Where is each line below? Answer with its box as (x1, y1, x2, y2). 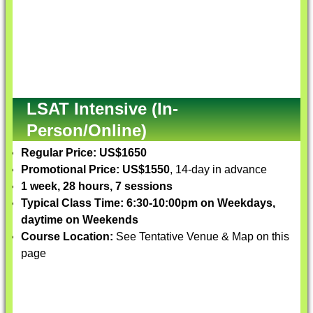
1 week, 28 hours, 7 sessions (21, 180, 173, 192)
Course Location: (21, 231, 113, 242)
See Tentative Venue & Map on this (113, 231, 289, 242)
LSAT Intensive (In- (27, 99, 178, 118)
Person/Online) (27, 121, 147, 140)
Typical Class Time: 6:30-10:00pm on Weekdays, (21, 197, 275, 209)
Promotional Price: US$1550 (21, 163, 170, 175)
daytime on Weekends (21, 214, 138, 226)
